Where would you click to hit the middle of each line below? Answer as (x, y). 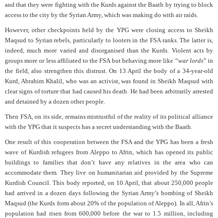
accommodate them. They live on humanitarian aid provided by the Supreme (109, 172)
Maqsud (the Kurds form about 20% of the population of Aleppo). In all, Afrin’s (109, 203)
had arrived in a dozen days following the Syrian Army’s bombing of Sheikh (109, 193)
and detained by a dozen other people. (55, 101)
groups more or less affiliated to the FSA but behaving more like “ (91, 60)
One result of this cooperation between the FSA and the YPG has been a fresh (109, 142)
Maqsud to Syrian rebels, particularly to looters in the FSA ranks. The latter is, (109, 40)
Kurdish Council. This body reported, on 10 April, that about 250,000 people (109, 182)
